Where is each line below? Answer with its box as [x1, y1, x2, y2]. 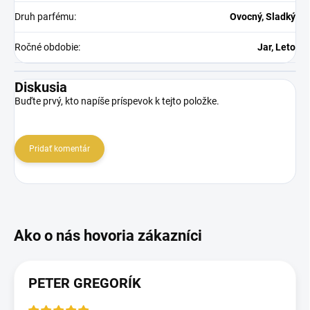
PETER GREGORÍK [28, 274, 141, 291]
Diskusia [15, 78, 67, 95]
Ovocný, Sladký [230, 10, 295, 22]
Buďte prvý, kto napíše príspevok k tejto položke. [15, 95, 219, 107]
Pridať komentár [29, 143, 90, 154]
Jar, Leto [257, 41, 295, 53]
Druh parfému [15, 10, 74, 22]
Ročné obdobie [15, 41, 78, 53]
